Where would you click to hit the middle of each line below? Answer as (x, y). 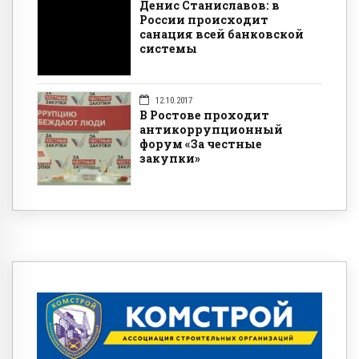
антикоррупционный (211, 130)
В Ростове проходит (204, 115)
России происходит (204, 20)
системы (168, 49)
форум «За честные (201, 144)
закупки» (170, 159)
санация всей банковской (222, 34)
